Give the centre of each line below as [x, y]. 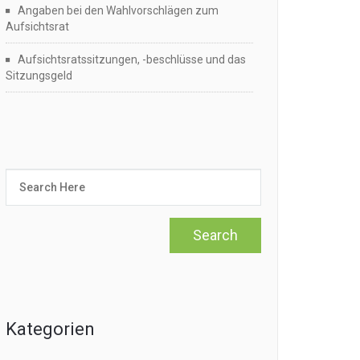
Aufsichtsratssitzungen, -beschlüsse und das [132, 59]
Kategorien [50, 329]
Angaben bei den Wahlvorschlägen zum [118, 10]
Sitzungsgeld [39, 76]
